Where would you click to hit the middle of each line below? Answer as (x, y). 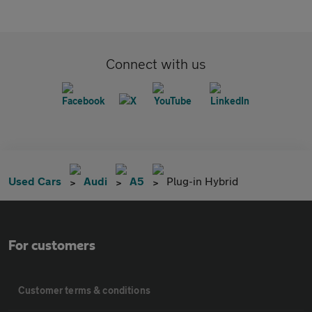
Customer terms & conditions (84, 290)
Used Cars (35, 181)
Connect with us (156, 64)
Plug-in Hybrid (202, 181)
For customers (52, 246)
